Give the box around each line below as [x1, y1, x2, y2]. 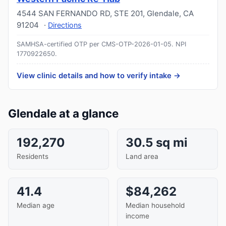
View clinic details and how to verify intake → [17, 71, 181, 80]
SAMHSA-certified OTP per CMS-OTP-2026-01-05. [17, 40, 174, 48]
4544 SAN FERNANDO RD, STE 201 [17, 9, 143, 18]
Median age [17, 201, 54, 209]
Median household [126, 201, 185, 209]
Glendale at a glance [8, 106, 119, 120]
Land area [126, 152, 158, 160]
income [126, 212, 149, 220]
